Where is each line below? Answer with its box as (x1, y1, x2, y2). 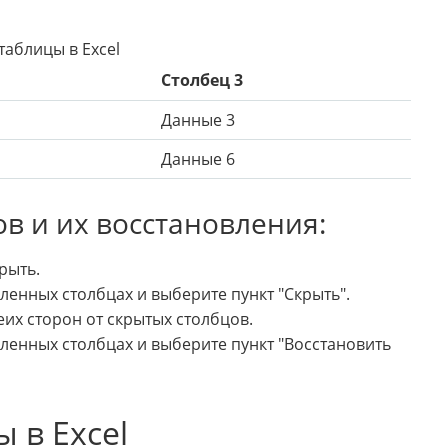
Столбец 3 (161, 69, 243, 92)
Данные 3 (161, 109, 235, 132)
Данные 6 (161, 148, 235, 171)
